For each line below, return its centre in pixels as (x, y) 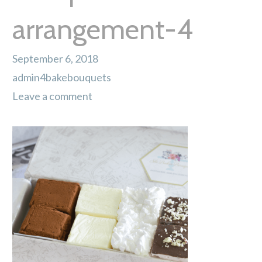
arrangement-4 (102, 30)
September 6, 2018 (55, 59)
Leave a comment (52, 96)
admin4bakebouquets (61, 77)
